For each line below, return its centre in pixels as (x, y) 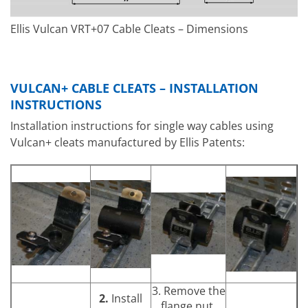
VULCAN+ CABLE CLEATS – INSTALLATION (134, 88)
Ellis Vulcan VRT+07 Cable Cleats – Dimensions (129, 29)
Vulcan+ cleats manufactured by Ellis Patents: (128, 143)
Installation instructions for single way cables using (142, 126)
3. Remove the (188, 290)
